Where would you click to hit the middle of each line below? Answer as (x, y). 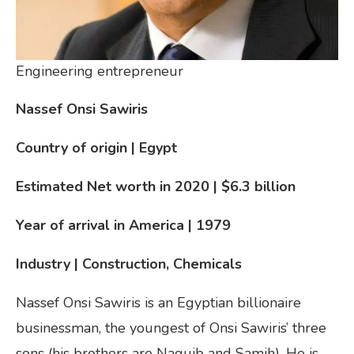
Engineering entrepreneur (100, 72)
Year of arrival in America (100, 226)
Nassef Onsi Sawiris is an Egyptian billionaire (158, 303)
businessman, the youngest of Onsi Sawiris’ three (171, 328)
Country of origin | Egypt (96, 148)
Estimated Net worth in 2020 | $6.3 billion (156, 187)
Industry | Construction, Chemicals (129, 264)
